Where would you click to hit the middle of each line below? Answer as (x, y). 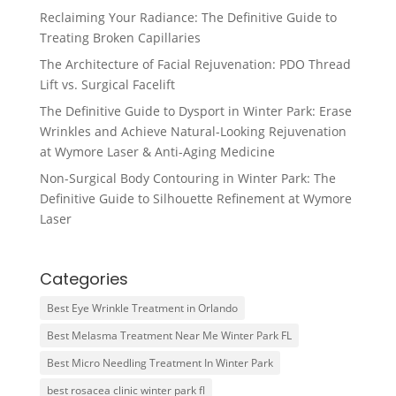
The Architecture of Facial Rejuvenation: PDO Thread (195, 65)
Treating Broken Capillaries (120, 38)
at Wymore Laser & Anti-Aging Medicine (157, 152)
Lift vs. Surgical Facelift (107, 85)
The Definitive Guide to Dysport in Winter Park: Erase (195, 111)
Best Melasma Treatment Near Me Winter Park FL (169, 336)
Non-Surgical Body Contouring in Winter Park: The (187, 179)
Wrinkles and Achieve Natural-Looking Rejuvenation (193, 132)
